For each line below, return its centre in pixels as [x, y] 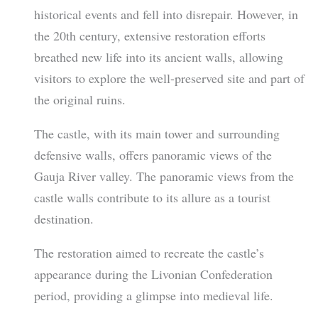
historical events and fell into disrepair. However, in [166, 14]
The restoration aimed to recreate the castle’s [149, 252]
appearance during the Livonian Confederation [153, 274]
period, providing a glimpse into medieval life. [153, 295]
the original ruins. [79, 99]
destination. [64, 218]
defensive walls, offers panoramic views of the [153, 154]
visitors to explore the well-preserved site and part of [169, 78]
